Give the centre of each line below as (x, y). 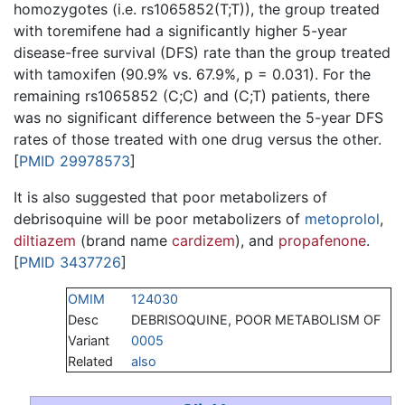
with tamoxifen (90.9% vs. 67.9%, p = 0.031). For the (192, 74)
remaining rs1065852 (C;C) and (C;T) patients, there (192, 95)
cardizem (203, 240)
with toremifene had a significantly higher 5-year (180, 30)
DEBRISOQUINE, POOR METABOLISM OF (256, 319)
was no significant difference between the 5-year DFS (198, 117)
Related (90, 361)
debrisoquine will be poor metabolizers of (159, 218)
